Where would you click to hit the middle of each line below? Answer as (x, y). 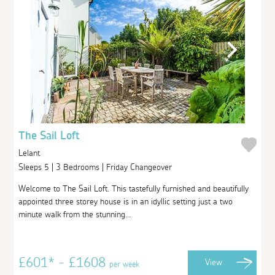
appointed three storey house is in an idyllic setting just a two (126, 202)
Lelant (29, 153)
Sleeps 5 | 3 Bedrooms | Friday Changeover (97, 167)
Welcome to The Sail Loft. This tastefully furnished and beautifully (134, 189)
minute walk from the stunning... (75, 215)
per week (125, 264)
